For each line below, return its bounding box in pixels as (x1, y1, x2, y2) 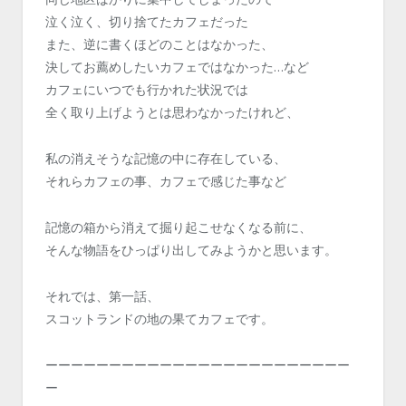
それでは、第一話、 (45, 287, 159, 305)
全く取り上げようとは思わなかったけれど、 (45, 103, 299, 121)
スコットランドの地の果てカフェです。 (45, 310, 274, 328)
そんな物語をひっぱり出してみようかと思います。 (45, 241, 337, 259)
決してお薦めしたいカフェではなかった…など (45, 58, 309, 76)
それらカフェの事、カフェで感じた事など (45, 172, 286, 190)
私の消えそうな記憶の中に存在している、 (45, 150, 286, 168)
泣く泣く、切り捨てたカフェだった (45, 13, 248, 31)
